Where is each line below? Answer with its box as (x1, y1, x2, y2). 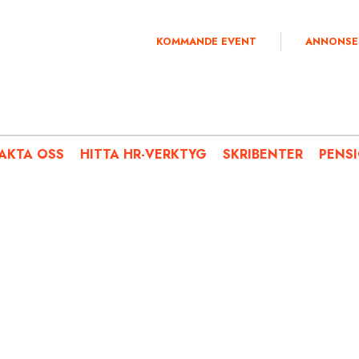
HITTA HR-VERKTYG (80, 144, 207, 163)
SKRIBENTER (223, 144, 303, 163)
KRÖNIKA (120, 239, 165, 250)
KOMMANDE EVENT (156, 34, 256, 49)
